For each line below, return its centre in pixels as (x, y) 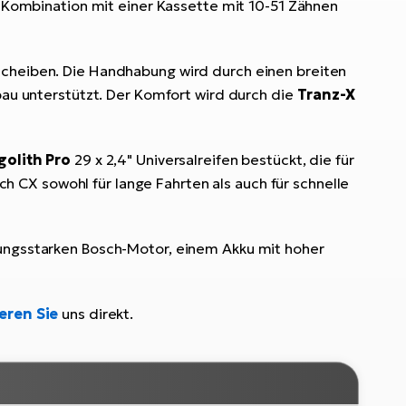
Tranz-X (326, 95)
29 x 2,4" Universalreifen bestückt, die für (213, 160)
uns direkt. (98, 314)
